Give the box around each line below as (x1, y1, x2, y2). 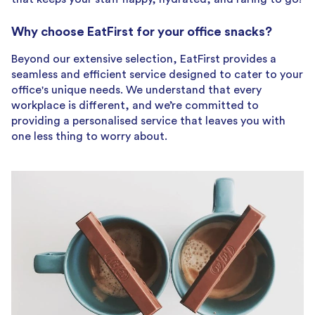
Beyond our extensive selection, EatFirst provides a (11, 53, 276, 65)
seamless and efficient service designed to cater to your (11, 68, 303, 80)
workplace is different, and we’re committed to (11, 99, 259, 111)
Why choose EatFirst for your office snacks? (11, 25, 272, 38)
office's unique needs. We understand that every (11, 84, 262, 96)
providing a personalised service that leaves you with (11, 115, 285, 127)
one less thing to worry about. (11, 130, 167, 142)
